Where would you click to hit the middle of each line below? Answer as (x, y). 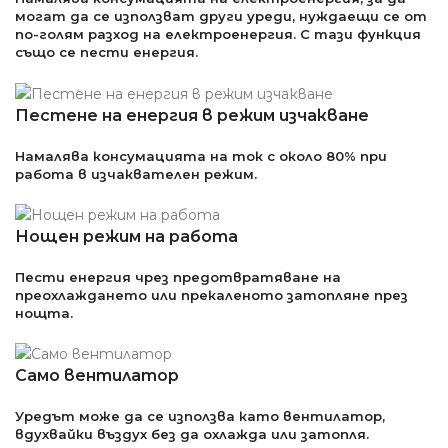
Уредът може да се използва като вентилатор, (200, 416)
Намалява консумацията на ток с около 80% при (201, 155)
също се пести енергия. (106, 52)
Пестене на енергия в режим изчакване (192, 115)
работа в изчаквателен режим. (136, 173)
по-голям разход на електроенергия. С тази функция (218, 34)
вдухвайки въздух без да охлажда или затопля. (192, 434)
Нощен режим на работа (126, 236)
